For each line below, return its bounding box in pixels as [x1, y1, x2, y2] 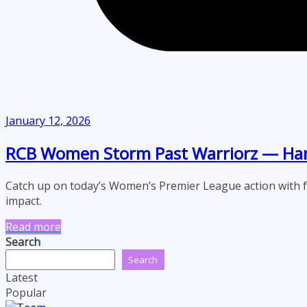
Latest [5, 270, 38, 286]
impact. [5, 193, 42, 209]
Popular [5, 285, 47, 301]
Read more [5, 219, 61, 235]
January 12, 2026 [5, 113, 90, 129]
